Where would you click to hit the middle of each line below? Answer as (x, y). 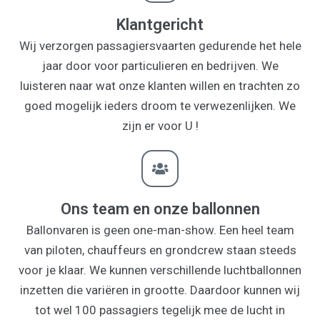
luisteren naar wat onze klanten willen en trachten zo (160, 85)
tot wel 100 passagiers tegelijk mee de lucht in (160, 310)
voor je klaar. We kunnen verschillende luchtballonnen (160, 270)
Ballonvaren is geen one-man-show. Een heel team (160, 230)
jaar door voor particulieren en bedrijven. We (160, 65)
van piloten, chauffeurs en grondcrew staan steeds (160, 250)
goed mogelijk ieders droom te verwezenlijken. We (160, 105)
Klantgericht (160, 24)
